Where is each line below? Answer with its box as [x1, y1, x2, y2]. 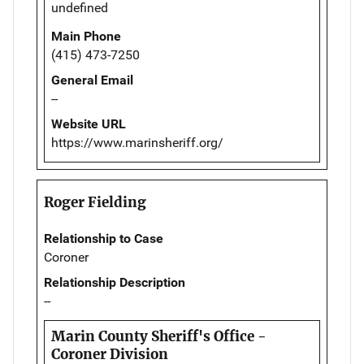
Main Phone [51, 28, 121, 45]
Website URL [51, 116, 126, 132]
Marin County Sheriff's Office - [51, 327, 266, 346]
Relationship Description [44, 275, 185, 291]
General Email [51, 72, 133, 89]
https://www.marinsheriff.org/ [51, 135, 223, 151]
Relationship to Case [44, 231, 163, 247]
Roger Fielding [44, 193, 146, 212]
